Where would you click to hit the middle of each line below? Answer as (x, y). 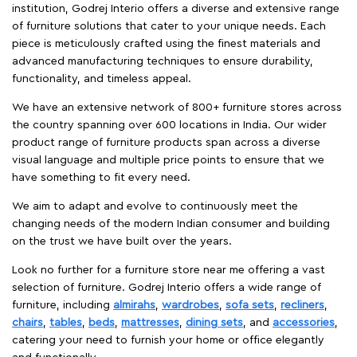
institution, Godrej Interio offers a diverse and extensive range (176, 9)
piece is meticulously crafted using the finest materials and (166, 44)
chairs (27, 323)
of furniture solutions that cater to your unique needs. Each (169, 27)
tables (66, 323)
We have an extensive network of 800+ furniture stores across (177, 108)
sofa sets (250, 306)
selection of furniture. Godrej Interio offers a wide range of (167, 288)
